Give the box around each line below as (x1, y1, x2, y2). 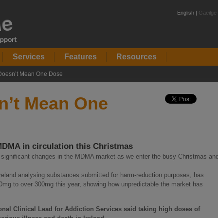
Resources (116, 53, 157, 61)
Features (64, 53, 97, 61)
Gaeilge (199, 10, 217, 16)
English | (177, 10, 199, 16)
